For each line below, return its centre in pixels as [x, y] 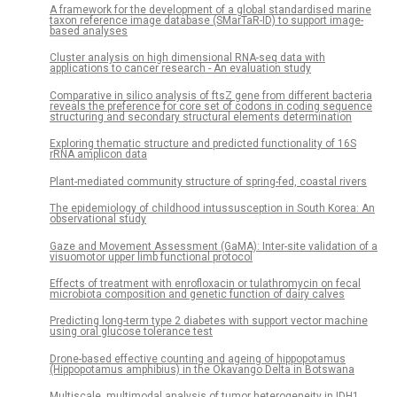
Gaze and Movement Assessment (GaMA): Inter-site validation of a [214, 246]
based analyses [89, 31]
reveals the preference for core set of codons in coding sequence [211, 106]
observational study [98, 219]
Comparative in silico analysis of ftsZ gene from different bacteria [211, 95]
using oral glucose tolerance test [131, 332]
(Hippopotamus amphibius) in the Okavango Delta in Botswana [202, 369]
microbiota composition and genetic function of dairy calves [197, 294]
